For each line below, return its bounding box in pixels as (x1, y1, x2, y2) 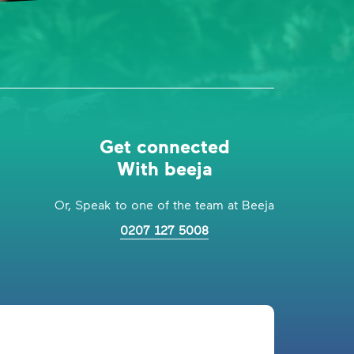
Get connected (99, 134, 230, 157)
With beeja (116, 156, 213, 179)
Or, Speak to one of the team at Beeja (55, 197, 274, 212)
